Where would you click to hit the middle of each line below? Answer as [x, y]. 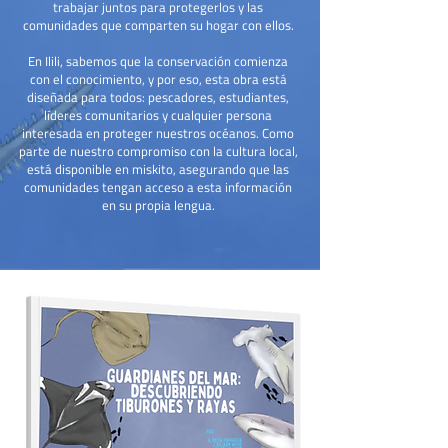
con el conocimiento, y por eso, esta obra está [158, 79]
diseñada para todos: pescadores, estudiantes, [158, 97]
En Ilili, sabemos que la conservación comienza [158, 61]
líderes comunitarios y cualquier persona [158, 115]
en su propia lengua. [158, 205]
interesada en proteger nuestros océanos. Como [158, 133]
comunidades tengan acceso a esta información [158, 187]
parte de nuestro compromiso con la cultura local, [158, 151]
